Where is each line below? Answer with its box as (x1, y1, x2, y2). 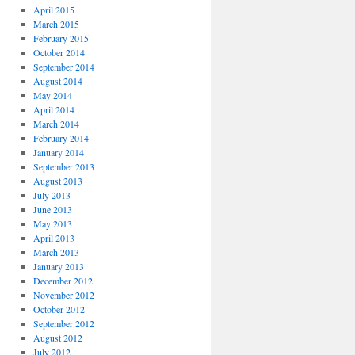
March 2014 (32, 117, 79, 130)
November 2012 (32, 288, 94, 301)
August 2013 (32, 174, 82, 187)
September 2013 (32, 160, 94, 173)
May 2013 (32, 217, 72, 230)
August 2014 (32, 74, 82, 87)
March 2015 (32, 17, 79, 30)
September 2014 (32, 60, 94, 73)
